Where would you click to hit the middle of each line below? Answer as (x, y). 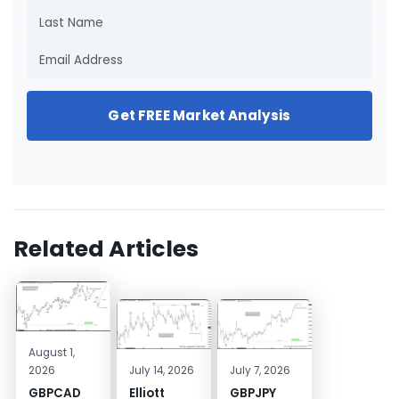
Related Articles (106, 248)
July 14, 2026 (161, 370)
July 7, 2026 (260, 370)
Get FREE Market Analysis (199, 116)
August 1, (51, 352)
